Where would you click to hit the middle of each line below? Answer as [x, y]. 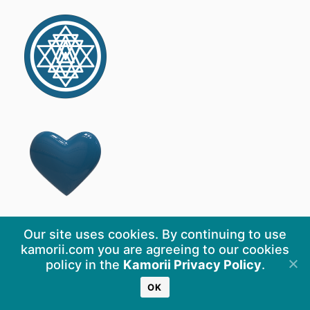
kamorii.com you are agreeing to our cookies [155, 249]
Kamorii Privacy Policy [192, 264]
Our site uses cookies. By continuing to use [155, 234]
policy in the [84, 264]
